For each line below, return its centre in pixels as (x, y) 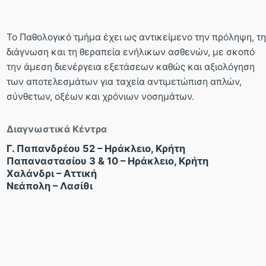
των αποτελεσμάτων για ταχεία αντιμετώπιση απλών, (124, 82)
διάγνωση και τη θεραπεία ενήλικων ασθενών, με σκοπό (131, 52)
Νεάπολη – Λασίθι (50, 186)
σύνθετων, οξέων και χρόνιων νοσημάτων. (100, 97)
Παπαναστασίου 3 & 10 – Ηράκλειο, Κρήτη (107, 161)
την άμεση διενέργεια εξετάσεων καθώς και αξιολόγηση (131, 67)
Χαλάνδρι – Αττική (52, 174)
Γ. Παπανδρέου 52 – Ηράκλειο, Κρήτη (96, 149)
